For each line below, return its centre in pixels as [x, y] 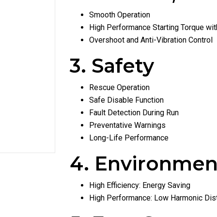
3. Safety [112, 66]
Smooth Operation [120, 15]
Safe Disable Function [126, 100]
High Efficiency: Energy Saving [140, 185]
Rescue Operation [119, 87]
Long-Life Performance [129, 138]
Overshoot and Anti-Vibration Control [151, 40]
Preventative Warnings [127, 125]
